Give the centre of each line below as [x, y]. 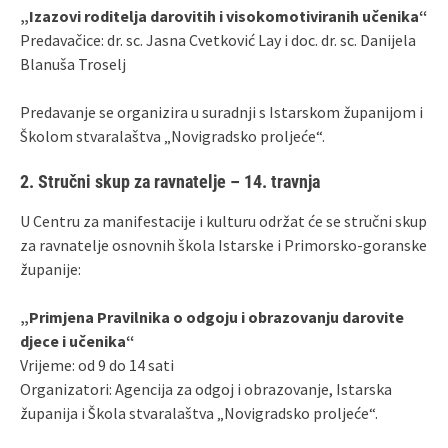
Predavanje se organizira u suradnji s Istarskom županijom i [221, 111]
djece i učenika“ [77, 340]
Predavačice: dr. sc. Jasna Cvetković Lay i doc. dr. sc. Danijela [218, 39]
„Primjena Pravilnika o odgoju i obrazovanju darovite [212, 316]
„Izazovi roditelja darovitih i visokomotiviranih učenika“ [224, 15]
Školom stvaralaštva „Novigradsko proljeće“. [172, 135]
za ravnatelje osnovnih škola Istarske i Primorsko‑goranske [223, 244]
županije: [50, 268]
